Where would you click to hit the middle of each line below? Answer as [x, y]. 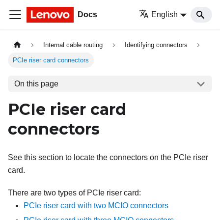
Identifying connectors [156, 45]
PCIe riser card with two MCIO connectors [96, 206]
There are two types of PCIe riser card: [74, 193]
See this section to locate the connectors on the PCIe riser [108, 158]
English [165, 14]
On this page [36, 83]
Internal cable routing [73, 45]
